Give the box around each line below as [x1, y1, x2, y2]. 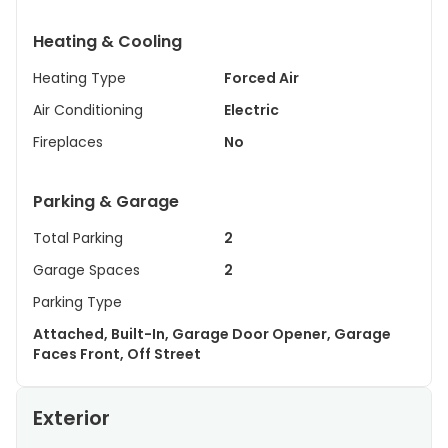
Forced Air [224, 68, 299, 88]
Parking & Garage [33, 190, 179, 213]
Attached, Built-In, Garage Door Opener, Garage [33, 324, 111, 344]
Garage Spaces [33, 260, 140, 280]
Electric [224, 100, 279, 120]
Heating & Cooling [33, 30, 182, 53]
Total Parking [33, 228, 123, 248]
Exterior [33, 404, 110, 432]
